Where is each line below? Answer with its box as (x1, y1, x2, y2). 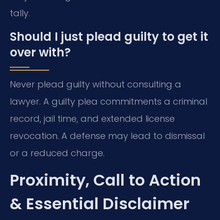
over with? (10, 44, 71, 60)
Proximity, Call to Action (10, 169, 201, 192)
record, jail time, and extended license (10, 112, 175, 125)
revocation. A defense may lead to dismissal (10, 129, 205, 142)
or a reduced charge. (10, 146, 105, 159)
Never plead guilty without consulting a (10, 78, 181, 90)
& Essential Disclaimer (10, 192, 190, 215)
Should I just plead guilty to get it (10, 28, 208, 45)
